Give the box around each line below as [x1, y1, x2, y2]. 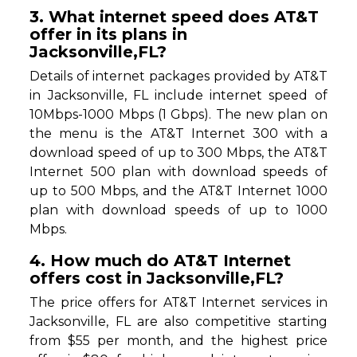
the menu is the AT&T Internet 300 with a [29, 126, 328, 142]
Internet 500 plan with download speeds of [29, 164, 328, 180]
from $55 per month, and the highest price [29, 333, 328, 349]
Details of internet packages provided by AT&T [29, 69, 328, 84]
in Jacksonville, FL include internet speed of [29, 88, 328, 104]
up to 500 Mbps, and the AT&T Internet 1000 [29, 183, 328, 199]
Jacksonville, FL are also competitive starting [29, 314, 328, 330]
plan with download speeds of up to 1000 [29, 202, 328, 218]
